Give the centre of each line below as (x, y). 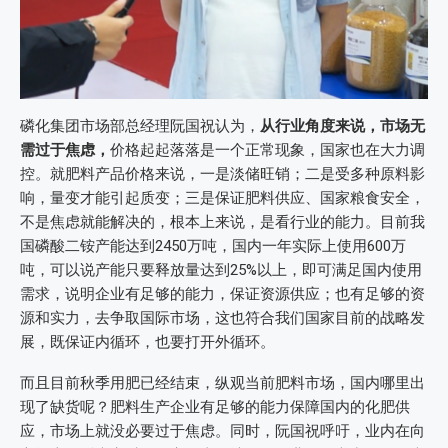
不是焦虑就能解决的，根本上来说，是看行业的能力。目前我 (222, 222)
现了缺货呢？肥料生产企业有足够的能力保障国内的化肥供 (215, 407)
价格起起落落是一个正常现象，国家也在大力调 (267, 150)
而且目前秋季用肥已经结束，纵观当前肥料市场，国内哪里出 (222, 383)
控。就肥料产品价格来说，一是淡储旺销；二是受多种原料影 (222, 174)
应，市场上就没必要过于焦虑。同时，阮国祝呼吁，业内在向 (222, 431)
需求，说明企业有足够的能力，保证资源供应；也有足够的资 (222, 294)
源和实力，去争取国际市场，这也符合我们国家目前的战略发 (222, 318)
